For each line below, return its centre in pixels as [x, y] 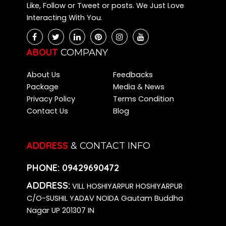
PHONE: [44, 167]
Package [42, 87]
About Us [43, 74]
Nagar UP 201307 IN [60, 210]
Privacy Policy [51, 99]
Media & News [139, 87]
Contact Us [47, 111]
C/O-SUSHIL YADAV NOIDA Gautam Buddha [105, 198]
